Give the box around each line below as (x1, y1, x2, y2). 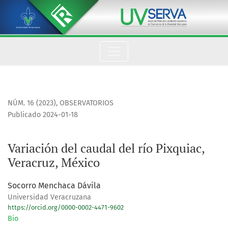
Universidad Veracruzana (8, 193, 91, 202)
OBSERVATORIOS (60, 99, 113, 108)
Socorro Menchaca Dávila (8, 181, 101, 191)
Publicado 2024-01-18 (8, 110, 78, 120)
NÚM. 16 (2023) (8, 99, 56, 108)
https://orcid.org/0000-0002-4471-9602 (8, 204, 124, 212)
